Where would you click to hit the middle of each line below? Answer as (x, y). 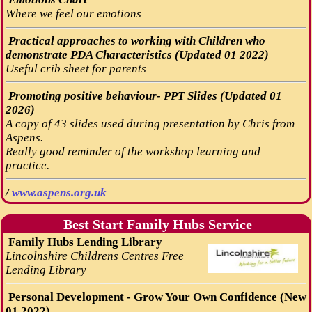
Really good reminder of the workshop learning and (133, 151)
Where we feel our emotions (73, 14)
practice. (27, 165)
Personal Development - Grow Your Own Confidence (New (156, 297)
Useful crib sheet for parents (76, 69)
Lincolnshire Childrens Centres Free (94, 256)
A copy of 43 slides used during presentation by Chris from (150, 123)
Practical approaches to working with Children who (135, 41)
